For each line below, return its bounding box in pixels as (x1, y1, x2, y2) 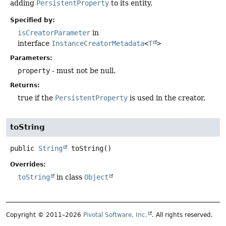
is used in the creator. (128, 93, 205, 102)
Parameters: (10, 54, 52, 62)
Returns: (10, 81, 40, 89)
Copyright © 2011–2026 (6, 211, 83, 218)
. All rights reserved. (152, 211, 213, 218)
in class (54, 173, 84, 182)
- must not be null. (50, 66, 116, 75)
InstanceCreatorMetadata (51, 39, 144, 47)
